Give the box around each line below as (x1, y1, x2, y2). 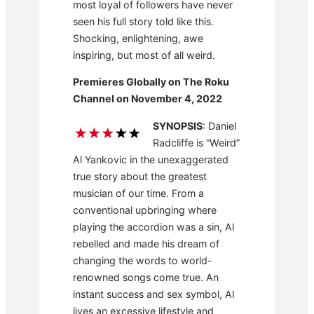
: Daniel (203, 119, 237, 132)
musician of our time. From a (73, 186, 204, 199)
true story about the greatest (73, 170, 207, 182)
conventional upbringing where (73, 203, 217, 216)
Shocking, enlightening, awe (73, 32, 203, 45)
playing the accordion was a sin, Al (73, 220, 234, 233)
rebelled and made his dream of (73, 237, 219, 250)
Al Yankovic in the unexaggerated (73, 153, 228, 165)
